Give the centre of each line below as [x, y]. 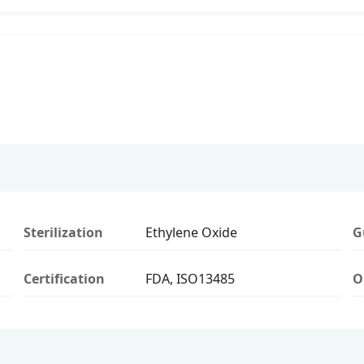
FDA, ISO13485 [190, 278]
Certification [64, 278]
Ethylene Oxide [191, 232]
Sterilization [63, 232]
